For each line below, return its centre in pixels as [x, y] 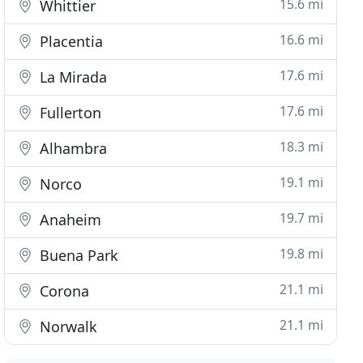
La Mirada [72, 77]
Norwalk [67, 327]
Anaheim [69, 220]
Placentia [70, 41]
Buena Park [77, 255]
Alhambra [72, 148]
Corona [63, 291]
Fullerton [69, 113]
